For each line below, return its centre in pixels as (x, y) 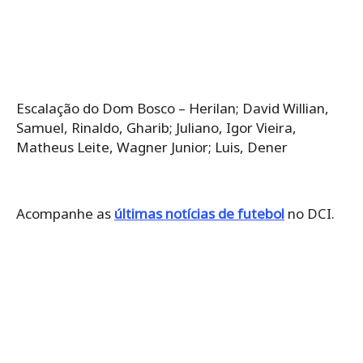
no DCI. (310, 213)
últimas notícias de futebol (199, 213)
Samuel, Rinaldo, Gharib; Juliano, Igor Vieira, (156, 127)
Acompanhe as (65, 213)
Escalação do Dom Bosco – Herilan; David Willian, (173, 108)
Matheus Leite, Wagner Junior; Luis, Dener (152, 147)
